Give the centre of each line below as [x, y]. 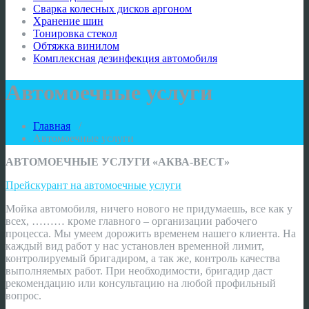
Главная [52, 126]
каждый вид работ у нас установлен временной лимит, [135, 246]
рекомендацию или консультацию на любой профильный [141, 283]
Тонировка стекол [75, 34]
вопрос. [23, 296]
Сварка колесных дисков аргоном [112, 9]
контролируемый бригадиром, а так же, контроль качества [143, 259]
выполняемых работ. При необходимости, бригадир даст [139, 271]
